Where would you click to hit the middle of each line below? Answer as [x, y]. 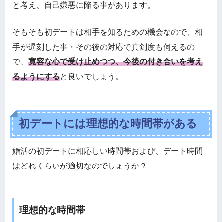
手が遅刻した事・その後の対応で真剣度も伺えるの [104, 47]
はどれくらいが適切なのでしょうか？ [80, 166]
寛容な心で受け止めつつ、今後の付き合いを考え [115, 62]
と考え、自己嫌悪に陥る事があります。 [84, 5]
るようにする [36, 77]
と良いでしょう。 [92, 77]
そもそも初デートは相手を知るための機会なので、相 [108, 32]
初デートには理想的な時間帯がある [108, 124]
